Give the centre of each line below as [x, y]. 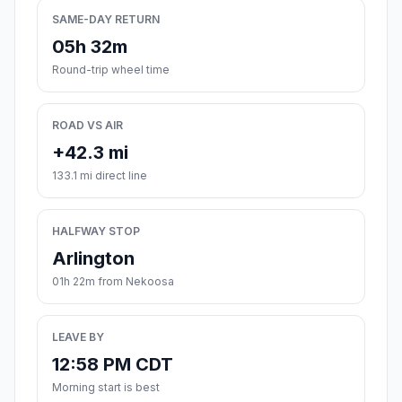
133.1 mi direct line [100, 176]
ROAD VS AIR [87, 126]
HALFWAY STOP [96, 232]
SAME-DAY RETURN [106, 20]
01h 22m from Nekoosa [113, 282]
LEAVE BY [78, 337]
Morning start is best [106, 388]
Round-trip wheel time [111, 70]
